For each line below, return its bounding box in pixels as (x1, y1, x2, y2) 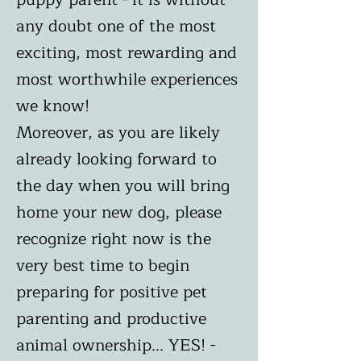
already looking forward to (16, 146, 217, 172)
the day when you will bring (16, 172, 230, 199)
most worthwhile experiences (16, 66, 238, 93)
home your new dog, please (16, 199, 222, 226)
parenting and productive (16, 305, 206, 332)
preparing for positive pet (16, 279, 207, 305)
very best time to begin (16, 252, 189, 279)
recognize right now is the (16, 226, 211, 252)
